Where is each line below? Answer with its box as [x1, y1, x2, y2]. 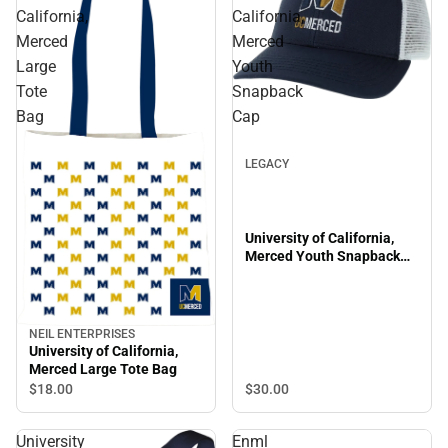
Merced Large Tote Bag [29, 360, 177, 377]
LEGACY [245, 156, 289, 171]
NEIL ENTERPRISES [29, 326, 135, 341]
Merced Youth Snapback [245, 247, 400, 264]
